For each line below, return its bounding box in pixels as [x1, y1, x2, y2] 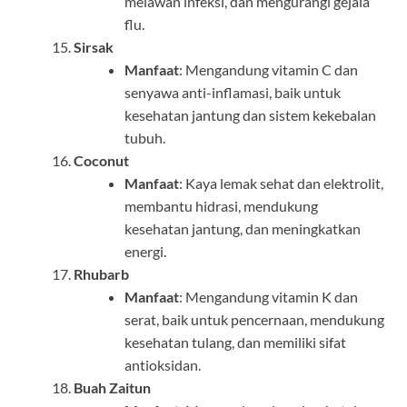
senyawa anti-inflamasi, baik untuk [124, 84, 341, 102]
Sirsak [74, 38, 114, 56]
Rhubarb [74, 265, 129, 283]
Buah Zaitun [74, 379, 151, 397]
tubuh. [124, 129, 165, 147]
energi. [124, 243, 166, 261]
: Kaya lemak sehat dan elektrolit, [179, 174, 383, 193]
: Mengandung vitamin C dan [179, 61, 358, 79]
